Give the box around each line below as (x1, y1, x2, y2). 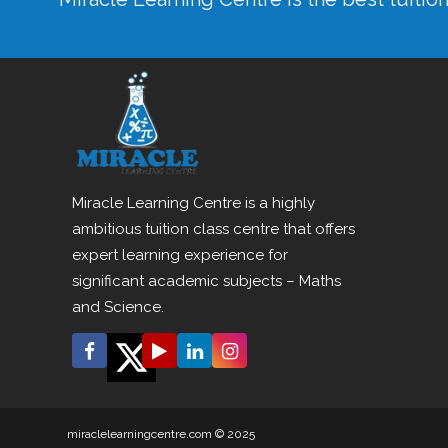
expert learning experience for (72, 245, 288, 264)
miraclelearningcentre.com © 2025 (67, 426, 256, 441)
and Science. (72, 297, 164, 316)
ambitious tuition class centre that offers (72, 219, 355, 238)
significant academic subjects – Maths (72, 271, 341, 290)
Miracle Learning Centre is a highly (72, 193, 315, 212)
